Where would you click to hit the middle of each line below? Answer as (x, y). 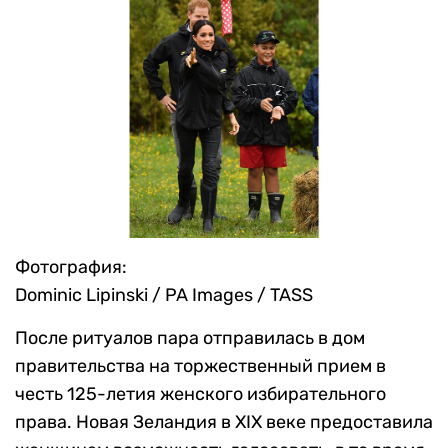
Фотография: (71, 266)
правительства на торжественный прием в (200, 365)
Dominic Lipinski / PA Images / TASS (164, 294)
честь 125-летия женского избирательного (200, 393)
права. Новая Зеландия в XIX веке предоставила (224, 421)
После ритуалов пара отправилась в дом (190, 337)
